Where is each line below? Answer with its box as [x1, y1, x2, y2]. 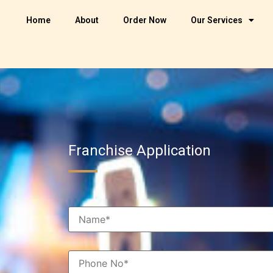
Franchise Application [68, 142, 211, 159]
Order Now [122, 15, 166, 25]
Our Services [190, 15, 243, 25]
